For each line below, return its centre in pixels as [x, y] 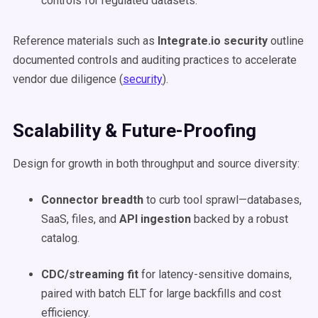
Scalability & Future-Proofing [135, 131]
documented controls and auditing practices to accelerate [155, 60]
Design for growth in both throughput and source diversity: [156, 164]
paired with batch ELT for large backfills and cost [161, 294]
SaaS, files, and [80, 219]
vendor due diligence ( [68, 79]
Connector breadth [92, 200]
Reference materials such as [85, 41]
